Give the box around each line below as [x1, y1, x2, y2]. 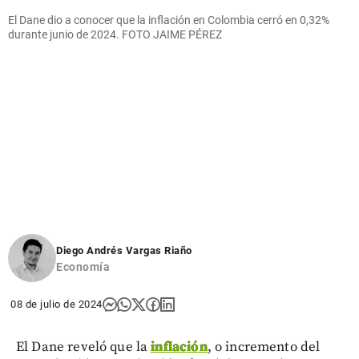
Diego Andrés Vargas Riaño [56, 244, 192, 256]
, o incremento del [207, 337, 321, 356]
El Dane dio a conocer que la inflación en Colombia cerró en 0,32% [8, 13, 329, 26]
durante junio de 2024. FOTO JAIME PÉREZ [8, 27, 222, 41]
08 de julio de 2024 [10, 297, 103, 310]
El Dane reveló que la [16, 337, 151, 356]
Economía [56, 260, 110, 273]
